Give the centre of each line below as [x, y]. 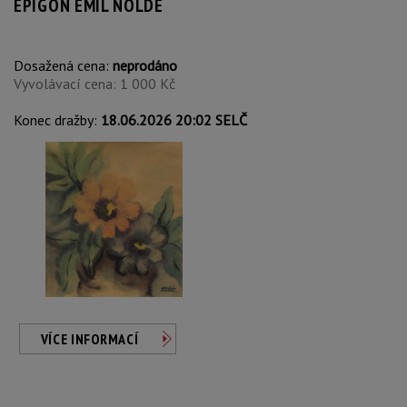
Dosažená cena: [63, 65]
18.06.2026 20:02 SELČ [174, 120]
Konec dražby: [57, 120]
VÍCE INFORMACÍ [89, 339]
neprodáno [145, 65]
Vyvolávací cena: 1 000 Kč [94, 84]
